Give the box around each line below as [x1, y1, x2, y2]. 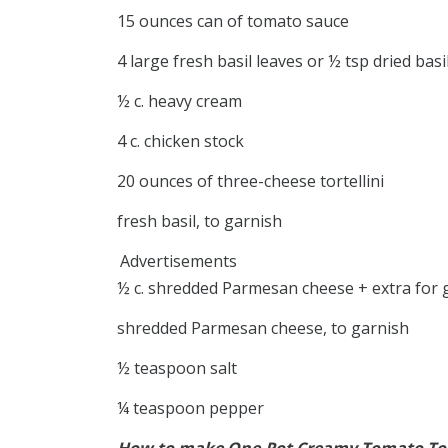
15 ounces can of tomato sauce [117, 10, 349, 33]
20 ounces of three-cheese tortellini [117, 170, 384, 193]
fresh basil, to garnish [117, 210, 282, 233]
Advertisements [120, 250, 237, 273]
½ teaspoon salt [117, 357, 237, 380]
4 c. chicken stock [117, 130, 244, 153]
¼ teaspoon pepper [117, 397, 264, 420]
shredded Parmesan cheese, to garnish [117, 317, 409, 340]
